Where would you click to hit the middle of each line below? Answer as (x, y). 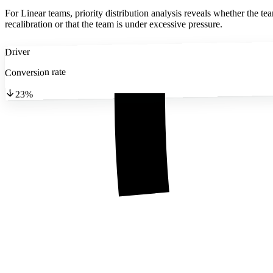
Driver (17, 51)
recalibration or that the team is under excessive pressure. (114, 24)
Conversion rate (35, 72)
